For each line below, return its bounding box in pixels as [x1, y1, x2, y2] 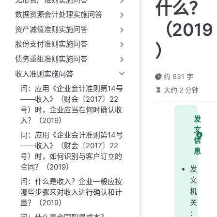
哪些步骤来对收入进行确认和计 [20, 187, 122, 197]
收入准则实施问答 [15, 69, 73, 78]
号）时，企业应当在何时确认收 [20, 105, 122, 114]
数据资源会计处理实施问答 [15, 10, 102, 19]
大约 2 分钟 [163, 86, 199, 94]
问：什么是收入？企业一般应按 [20, 176, 122, 186]
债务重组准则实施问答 [15, 54, 88, 63]
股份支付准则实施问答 [15, 39, 88, 49]
